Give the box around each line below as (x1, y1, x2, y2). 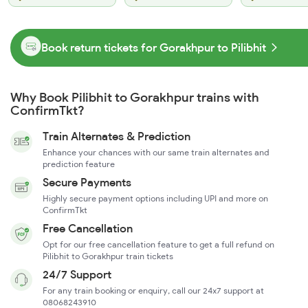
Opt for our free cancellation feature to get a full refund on (43, 239, 274, 250)
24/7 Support (43, 267, 111, 281)
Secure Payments (43, 175, 131, 189)
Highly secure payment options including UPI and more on (43, 192, 268, 203)
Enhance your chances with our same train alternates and (43, 146, 269, 157)
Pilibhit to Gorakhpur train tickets (43, 250, 173, 261)
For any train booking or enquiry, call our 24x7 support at (43, 285, 264, 296)
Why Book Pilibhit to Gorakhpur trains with (10, 89, 259, 105)
